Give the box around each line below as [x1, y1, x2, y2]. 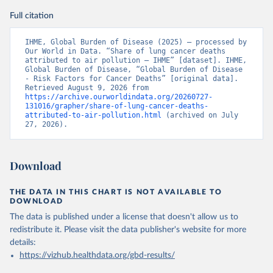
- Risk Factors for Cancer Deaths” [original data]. [25, 74, 238, 83]
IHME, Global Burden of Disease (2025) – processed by [25, 38, 247, 46]
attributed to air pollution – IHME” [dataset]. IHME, [25, 56, 247, 65]
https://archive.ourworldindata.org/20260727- [25, 93, 213, 101]
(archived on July [161, 111, 238, 119]
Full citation [10, 12, 54, 20]
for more [213, 225, 246, 234]
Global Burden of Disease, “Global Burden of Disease [25, 65, 243, 74]
